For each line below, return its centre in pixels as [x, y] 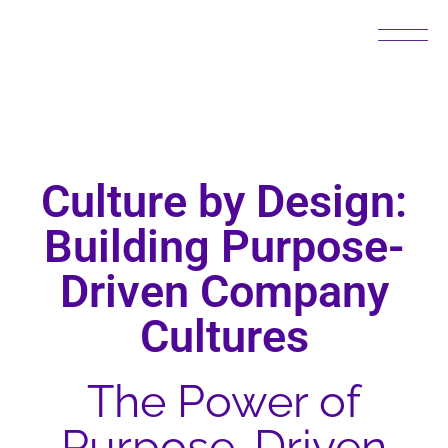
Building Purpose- [224, 246]
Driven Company [224, 291]
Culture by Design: [224, 201]
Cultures [224, 336]
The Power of [224, 401]
